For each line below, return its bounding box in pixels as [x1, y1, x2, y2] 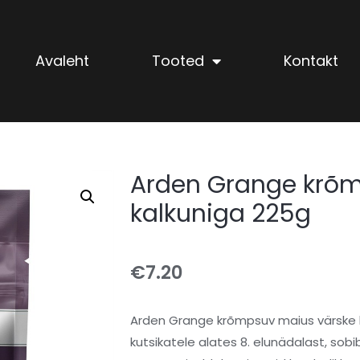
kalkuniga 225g [130, 197, 311, 231]
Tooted [151, 51, 204, 72]
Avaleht [35, 51, 89, 72]
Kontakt [283, 51, 338, 72]
